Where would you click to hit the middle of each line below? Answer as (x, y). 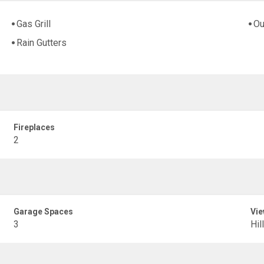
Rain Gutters (42, 43)
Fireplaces (34, 127)
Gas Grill (34, 24)
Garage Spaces (44, 212)
